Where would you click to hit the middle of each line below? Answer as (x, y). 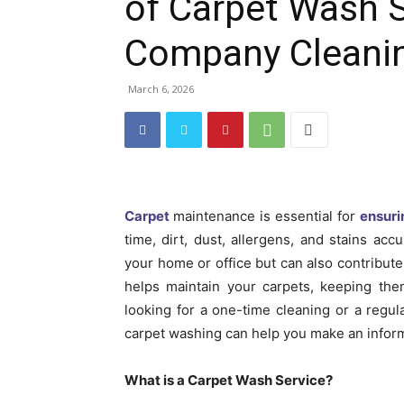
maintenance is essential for (267, 216)
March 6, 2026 (161, 89)
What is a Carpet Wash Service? (229, 380)
